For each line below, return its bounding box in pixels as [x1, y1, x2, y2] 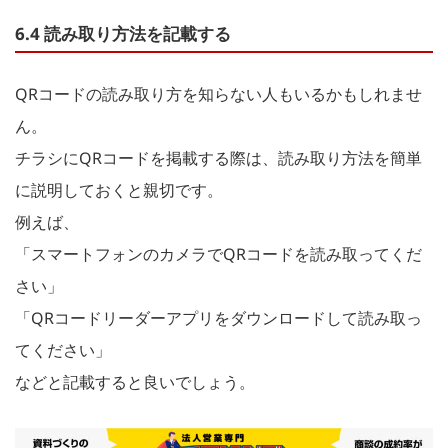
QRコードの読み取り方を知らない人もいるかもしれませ [15, 82, 422, 105]
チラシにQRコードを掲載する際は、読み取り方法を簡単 [15, 146, 422, 169]
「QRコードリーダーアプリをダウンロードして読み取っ [15, 306, 422, 329]
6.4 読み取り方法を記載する [15, 21, 231, 45]
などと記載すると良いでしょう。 [15, 370, 255, 393]
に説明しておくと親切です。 [15, 178, 223, 201]
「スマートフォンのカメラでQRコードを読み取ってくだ [15, 242, 422, 265]
